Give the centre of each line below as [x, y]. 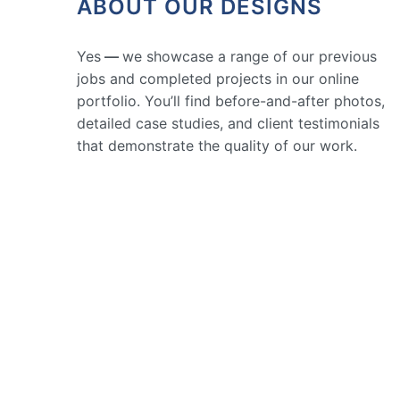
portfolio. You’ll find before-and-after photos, [231, 100]
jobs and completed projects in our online [218, 78]
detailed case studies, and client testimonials [228, 123]
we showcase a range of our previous [250, 56]
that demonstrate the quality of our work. [217, 145]
